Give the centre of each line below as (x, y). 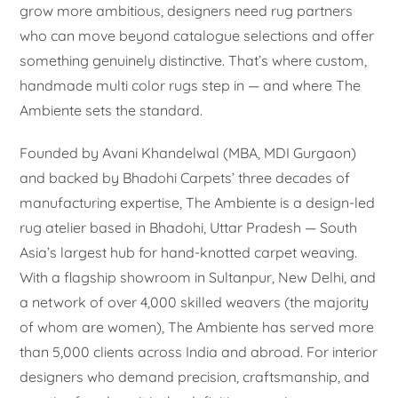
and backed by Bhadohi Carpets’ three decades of (185, 177)
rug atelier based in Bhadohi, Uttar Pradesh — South (189, 227)
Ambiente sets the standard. (111, 110)
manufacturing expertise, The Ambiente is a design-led (198, 202)
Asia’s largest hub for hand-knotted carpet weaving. (189, 252)
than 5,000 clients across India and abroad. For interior (199, 351)
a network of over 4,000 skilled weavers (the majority (195, 302)
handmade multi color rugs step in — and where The (191, 85)
